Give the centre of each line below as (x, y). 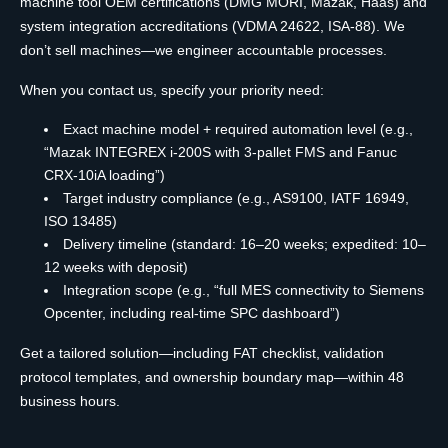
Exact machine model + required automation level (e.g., (238, 128)
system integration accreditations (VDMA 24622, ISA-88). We (212, 25)
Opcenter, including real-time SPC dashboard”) (192, 312)
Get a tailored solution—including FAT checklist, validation (202, 352)
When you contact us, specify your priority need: (172, 89)
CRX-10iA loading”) (104, 174)
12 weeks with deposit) (116, 266)
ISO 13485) (80, 220)
